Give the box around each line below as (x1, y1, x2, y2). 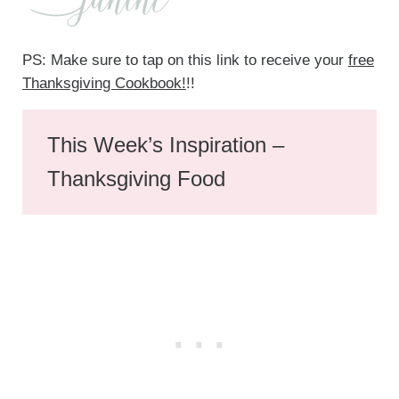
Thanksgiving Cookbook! (21, 74, 186, 92)
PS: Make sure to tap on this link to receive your (21, 51, 348, 69)
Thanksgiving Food (47, 166, 226, 191)
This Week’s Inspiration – (47, 132, 285, 157)
